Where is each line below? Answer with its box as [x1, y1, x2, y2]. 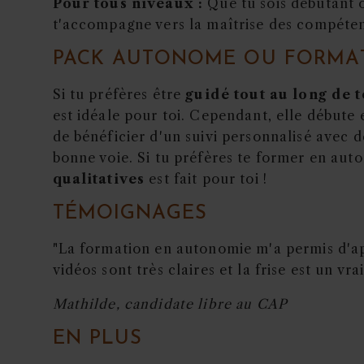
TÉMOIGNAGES [52, 203, 208, 223]
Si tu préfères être [52, 85, 186, 102]
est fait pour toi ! [145, 170, 267, 187]
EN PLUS [52, 328, 143, 349]
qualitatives [52, 170, 145, 187]
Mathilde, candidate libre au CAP [52, 295, 288, 312]
